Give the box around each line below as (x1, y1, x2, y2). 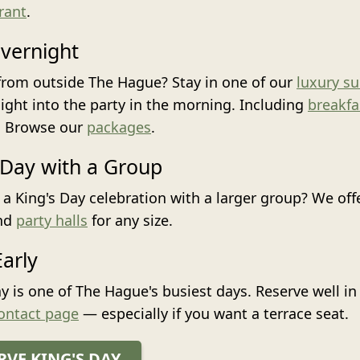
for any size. (88, 210, 173, 230)
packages (87, 117, 151, 137)
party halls (16, 210, 88, 230)
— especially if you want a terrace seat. (79, 303, 349, 323)
